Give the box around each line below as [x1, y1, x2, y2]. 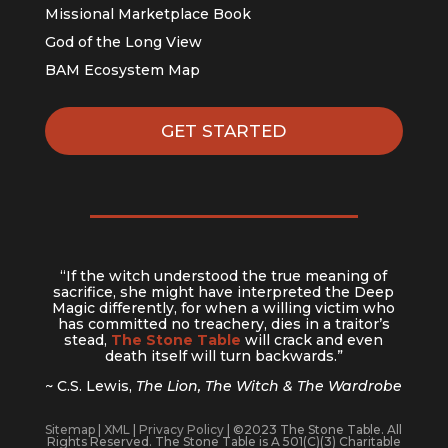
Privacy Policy [139, 421, 225, 437]
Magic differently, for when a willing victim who [52, 298, 396, 317]
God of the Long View [44, 32, 202, 51]
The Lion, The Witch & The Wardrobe [136, 376, 403, 395]
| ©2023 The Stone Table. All [224, 421, 403, 437]
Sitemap [45, 421, 96, 437]
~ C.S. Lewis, [45, 376, 137, 395]
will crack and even [241, 330, 384, 349]
